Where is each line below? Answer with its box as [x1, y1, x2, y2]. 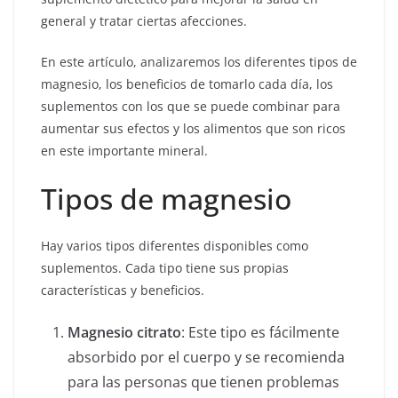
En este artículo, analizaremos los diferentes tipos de [41, 53, 357, 71]
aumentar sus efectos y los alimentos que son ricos [41, 120, 346, 138]
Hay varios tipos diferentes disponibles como [41, 237, 308, 255]
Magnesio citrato [68, 322, 181, 343]
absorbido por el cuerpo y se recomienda [68, 347, 345, 368]
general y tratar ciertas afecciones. [41, 12, 247, 30]
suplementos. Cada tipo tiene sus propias [41, 259, 289, 277]
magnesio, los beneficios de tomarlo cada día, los [41, 76, 333, 93]
